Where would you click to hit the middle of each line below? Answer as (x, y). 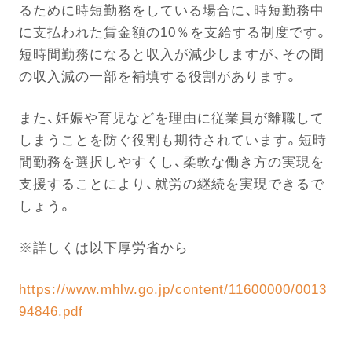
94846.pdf (51, 311)
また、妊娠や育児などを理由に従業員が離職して (171, 118)
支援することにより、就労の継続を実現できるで (171, 184)
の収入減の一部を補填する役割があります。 (158, 76)
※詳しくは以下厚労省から (103, 247)
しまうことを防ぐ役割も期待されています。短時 (172, 140)
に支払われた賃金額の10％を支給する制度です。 (173, 32)
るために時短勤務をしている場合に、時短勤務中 (171, 10)
